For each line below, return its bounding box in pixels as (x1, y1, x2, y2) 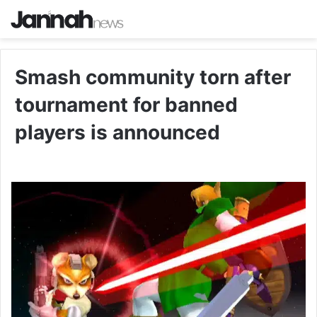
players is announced (15, 120, 220, 145)
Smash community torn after (15, 65, 291, 90)
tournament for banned (15, 93, 238, 117)
